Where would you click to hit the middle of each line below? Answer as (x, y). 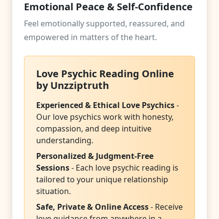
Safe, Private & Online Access (92, 207)
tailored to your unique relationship (102, 179)
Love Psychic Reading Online (105, 74)
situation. (54, 191)
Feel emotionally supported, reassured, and (104, 23)
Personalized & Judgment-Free (95, 156)
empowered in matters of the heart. (90, 37)
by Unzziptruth (73, 85)
